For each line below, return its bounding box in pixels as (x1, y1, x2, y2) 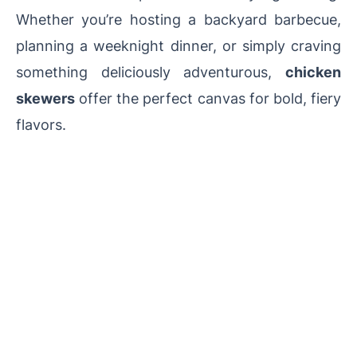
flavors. (16, 116, 66, 134)
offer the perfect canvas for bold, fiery (75, 89, 341, 108)
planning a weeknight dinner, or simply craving (16, 37, 341, 55)
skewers (16, 89, 75, 108)
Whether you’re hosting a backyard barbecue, (16, 10, 341, 29)
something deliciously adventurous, (16, 63, 285, 81)
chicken (285, 63, 341, 81)
